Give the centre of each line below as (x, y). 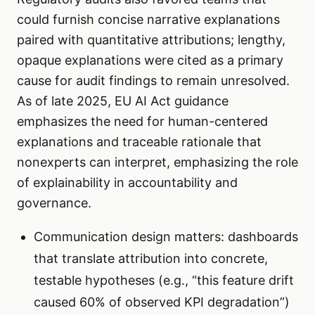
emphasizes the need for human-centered (142, 122)
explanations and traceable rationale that (139, 142)
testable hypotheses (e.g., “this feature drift (164, 281)
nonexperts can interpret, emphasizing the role (157, 162)
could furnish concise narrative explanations (148, 20)
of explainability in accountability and (127, 183)
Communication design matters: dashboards (166, 237)
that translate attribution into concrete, (151, 259)
